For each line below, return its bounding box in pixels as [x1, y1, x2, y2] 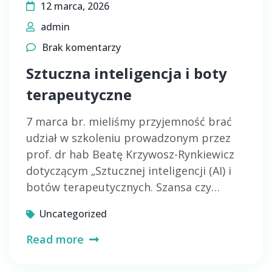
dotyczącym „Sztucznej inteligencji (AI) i [26, 163, 231, 178]
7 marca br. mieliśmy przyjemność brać [26, 114, 232, 129]
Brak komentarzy [42, 41, 121, 54]
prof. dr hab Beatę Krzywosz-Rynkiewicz [26, 147, 234, 161]
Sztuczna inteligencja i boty [26, 63, 227, 83]
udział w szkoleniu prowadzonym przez [26, 131, 231, 145]
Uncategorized [39, 207, 107, 220]
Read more [26, 232, 87, 246]
